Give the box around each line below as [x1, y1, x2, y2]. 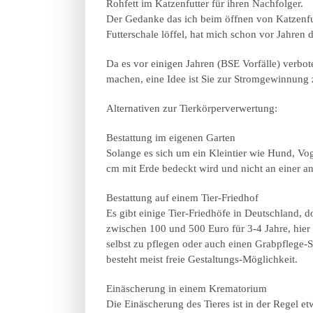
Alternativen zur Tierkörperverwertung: [106, 103, 277, 115]
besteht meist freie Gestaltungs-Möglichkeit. [106, 254, 298, 265]
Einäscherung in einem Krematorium [106, 283, 267, 295]
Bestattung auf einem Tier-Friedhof [106, 192, 259, 204]
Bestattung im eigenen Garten [106, 132, 235, 144]
